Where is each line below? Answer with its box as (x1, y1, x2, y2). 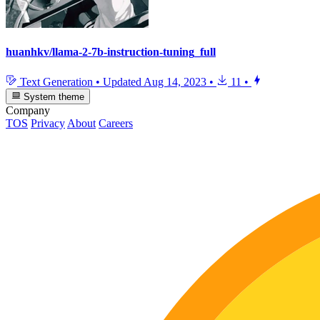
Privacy (31, 117, 65, 130)
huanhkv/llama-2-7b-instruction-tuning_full (6, 46, 216, 59)
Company (6, 104, 50, 117)
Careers (99, 117, 133, 130)
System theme (21, 91, 85, 103)
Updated (103, 75, 144, 88)
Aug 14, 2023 (144, 75, 206, 88)
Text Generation (17, 75, 96, 88)
